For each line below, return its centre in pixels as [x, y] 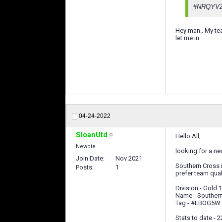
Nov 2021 [129, 158]
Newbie [86, 146]
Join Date [89, 158]
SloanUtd [92, 135]
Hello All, [188, 136]
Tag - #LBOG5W [198, 203]
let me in [187, 38]
